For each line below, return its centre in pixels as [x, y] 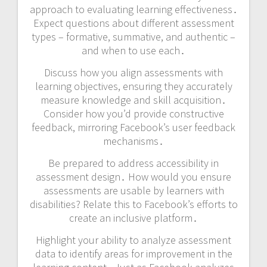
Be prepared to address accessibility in [133, 163]
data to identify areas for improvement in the [133, 254]
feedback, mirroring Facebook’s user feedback [133, 128]
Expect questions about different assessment [133, 23]
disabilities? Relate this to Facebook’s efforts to [133, 204]
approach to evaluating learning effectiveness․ [133, 10]
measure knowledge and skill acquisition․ [133, 100]
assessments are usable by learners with [133, 191]
